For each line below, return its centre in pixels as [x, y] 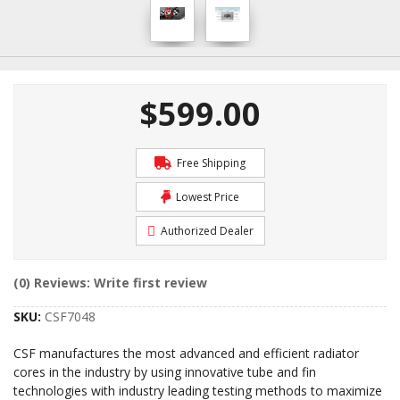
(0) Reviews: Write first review [110, 283]
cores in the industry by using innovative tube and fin [165, 372]
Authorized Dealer [205, 231]
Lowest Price [206, 197]
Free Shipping [210, 163]
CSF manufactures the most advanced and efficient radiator [186, 353]
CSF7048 [70, 317]
